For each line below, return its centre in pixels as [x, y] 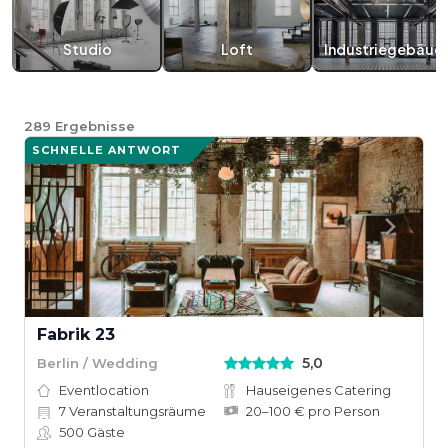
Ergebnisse [95, 126]
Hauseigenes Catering [318, 390]
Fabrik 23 [76, 334]
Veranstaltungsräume [136, 411]
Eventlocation [104, 390]
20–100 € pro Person [313, 411]
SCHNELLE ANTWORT [106, 150]
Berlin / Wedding [97, 362]
